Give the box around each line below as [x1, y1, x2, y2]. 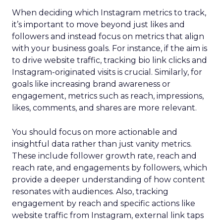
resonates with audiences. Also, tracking [12, 187, 168, 196]
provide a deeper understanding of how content [12, 175, 205, 184]
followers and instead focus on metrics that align [12, 32, 204, 41]
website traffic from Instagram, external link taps [12, 211, 204, 220]
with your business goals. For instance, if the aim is [12, 44, 207, 53]
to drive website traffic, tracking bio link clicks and [12, 55, 207, 65]
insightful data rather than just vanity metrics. [12, 139, 192, 149]
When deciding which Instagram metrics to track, [12, 8, 206, 17]
